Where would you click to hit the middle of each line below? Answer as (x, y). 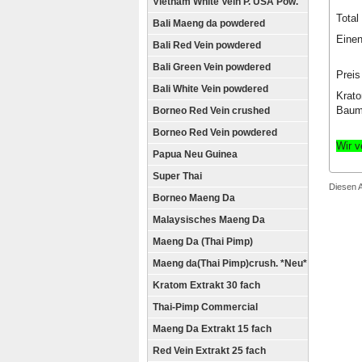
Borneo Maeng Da (194, 198)
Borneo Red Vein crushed (211, 111)
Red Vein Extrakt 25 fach (209, 351)
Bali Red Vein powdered (207, 45)
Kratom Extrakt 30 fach (206, 285)
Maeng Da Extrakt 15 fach (212, 329)
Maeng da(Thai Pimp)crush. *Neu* (230, 263)
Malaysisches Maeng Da (209, 220)
